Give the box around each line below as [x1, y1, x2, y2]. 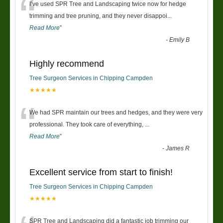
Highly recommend [29, 58, 104, 69]
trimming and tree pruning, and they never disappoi [29, 12, 167, 19]
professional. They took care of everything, [29, 120, 145, 128]
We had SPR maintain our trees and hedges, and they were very [29, 109, 203, 116]
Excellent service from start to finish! [29, 167, 173, 177]
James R [166, 144, 190, 152]
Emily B [169, 36, 190, 43]
